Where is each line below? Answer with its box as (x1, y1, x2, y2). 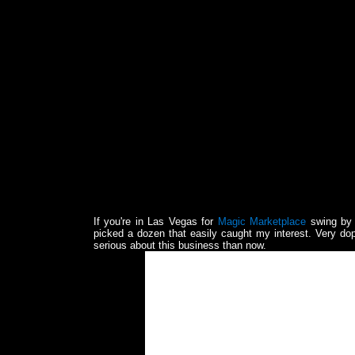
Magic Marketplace (217, 216, 307, 227)
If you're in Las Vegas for (93, 216, 218, 227)
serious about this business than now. (93, 239, 266, 251)
